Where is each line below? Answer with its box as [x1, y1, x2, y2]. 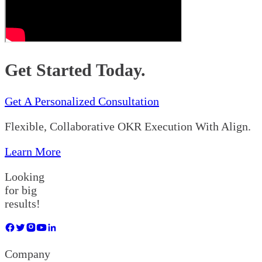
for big [5, 183, 37, 196]
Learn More [5, 144, 61, 158]
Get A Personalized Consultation [5, 94, 159, 108]
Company [5, 247, 50, 260]
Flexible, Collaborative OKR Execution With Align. [5, 119, 251, 133]
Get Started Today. [5, 60, 146, 80]
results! [5, 196, 40, 210]
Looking [5, 170, 44, 183]
